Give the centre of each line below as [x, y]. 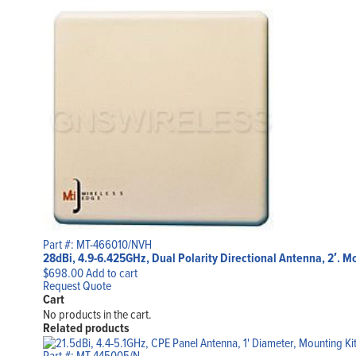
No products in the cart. [97, 314]
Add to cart [111, 273]
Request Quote [77, 286]
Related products [86, 328]
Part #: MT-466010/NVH [97, 244]
